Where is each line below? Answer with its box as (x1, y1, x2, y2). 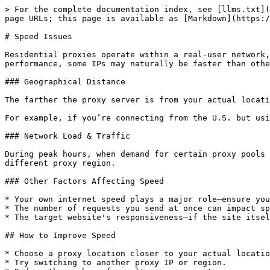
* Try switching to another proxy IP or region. (5, 258, 227, 267)
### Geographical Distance (5, 77, 125, 86)
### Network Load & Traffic (5, 131, 130, 140)
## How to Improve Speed (5, 231, 116, 240)
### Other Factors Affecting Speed (5, 177, 164, 186)
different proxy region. (5, 159, 116, 168)
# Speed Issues (5, 32, 72, 41)
